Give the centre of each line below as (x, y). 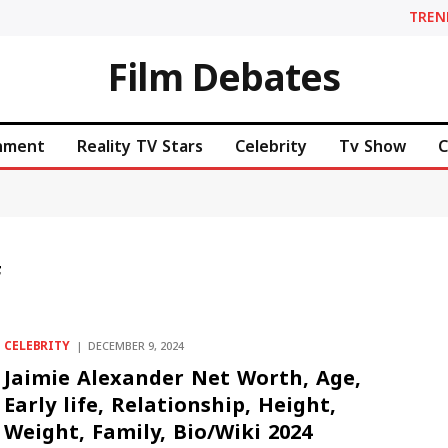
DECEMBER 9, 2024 (135, 346)
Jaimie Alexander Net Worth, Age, (182, 378)
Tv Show (372, 146)
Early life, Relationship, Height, (169, 405)
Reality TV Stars (140, 146)
